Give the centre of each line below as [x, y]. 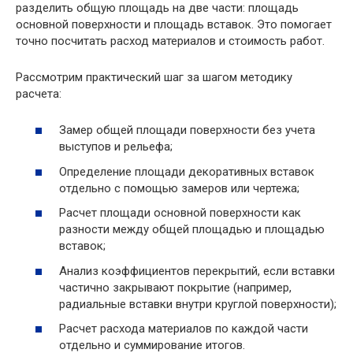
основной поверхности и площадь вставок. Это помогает [174, 24]
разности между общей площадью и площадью [192, 230]
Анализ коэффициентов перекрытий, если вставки [197, 271]
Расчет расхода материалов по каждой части [184, 329]
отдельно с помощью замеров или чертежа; [179, 188]
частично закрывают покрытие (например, [175, 287]
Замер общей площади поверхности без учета [187, 130]
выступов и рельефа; [116, 147]
